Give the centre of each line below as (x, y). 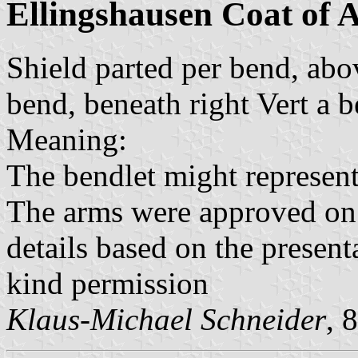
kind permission (107, 284)
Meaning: (67, 140)
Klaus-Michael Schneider (166, 320)
